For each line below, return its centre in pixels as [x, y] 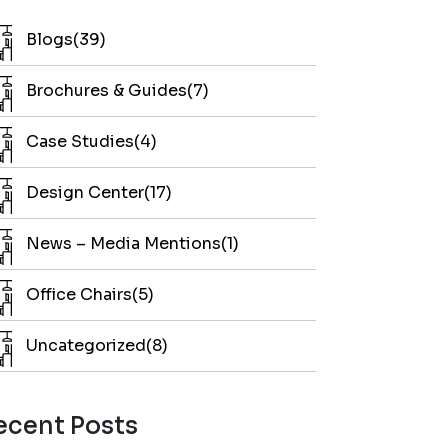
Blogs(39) [66, 39]
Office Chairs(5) [90, 294]
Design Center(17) [99, 192]
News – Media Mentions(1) [132, 243]
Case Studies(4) [91, 141]
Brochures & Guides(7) [117, 90]
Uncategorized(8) [97, 345]
